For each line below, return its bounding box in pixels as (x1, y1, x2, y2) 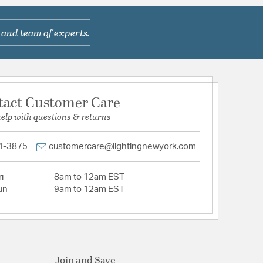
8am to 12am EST (54, 172, 124, 181)
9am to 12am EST (54, 184, 124, 194)
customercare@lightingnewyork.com (48, 141, 196, 151)
